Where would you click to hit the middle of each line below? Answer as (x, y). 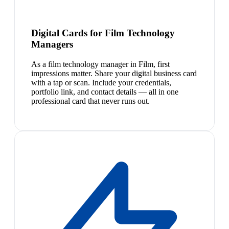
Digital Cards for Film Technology (103, 33)
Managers (52, 44)
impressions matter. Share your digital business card (114, 73)
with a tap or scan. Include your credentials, (101, 82)
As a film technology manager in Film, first (100, 64)
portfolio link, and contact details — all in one (105, 91)
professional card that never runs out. (90, 101)
